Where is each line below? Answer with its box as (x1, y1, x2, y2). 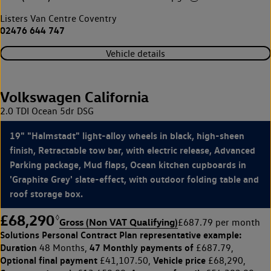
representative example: (137, 229, 242, 241)
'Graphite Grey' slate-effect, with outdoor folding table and (10, 173, 259, 186)
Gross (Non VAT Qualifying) (59, 216, 178, 229)
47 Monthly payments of (90, 241, 194, 254)
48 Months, (37, 242, 90, 254)
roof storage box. (10, 188, 83, 200)
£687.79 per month (178, 217, 260, 229)
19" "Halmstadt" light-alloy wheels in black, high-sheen (10, 129, 244, 142)
